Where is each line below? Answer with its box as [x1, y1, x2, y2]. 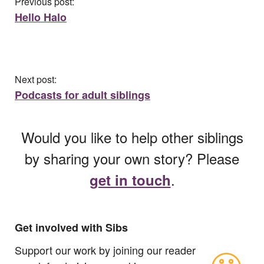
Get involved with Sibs [15, 219, 128, 235]
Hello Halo [15, 9, 67, 25]
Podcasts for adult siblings [15, 87, 150, 103]
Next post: [15, 72, 57, 87]
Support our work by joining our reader [15, 242, 196, 258]
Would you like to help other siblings [21, 127, 243, 148]
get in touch [89, 170, 171, 190]
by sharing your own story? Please [25, 148, 239, 169]
